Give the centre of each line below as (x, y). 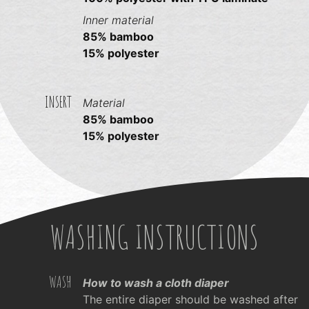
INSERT (58, 101)
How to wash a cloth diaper (156, 282)
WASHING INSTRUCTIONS (154, 236)
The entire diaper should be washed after (190, 299)
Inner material (118, 20)
